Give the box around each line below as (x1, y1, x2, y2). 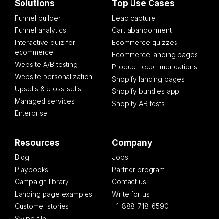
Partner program (112, 165, 165, 174)
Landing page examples (15, 190, 92, 198)
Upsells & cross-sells (15, 85, 81, 93)
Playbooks (15, 165, 48, 174)
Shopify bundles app (112, 87, 179, 96)
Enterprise (15, 109, 47, 118)
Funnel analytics (15, 26, 66, 35)
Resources (15, 138, 60, 148)
